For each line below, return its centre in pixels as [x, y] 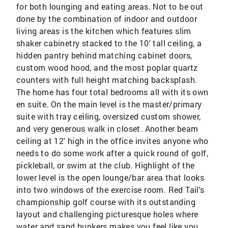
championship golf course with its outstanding [106, 202]
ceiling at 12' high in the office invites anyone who [112, 140]
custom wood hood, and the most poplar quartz [107, 67]
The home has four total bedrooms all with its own [112, 92]
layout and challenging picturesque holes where [107, 214]
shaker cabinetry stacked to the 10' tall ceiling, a [109, 43]
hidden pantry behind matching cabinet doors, [104, 55]
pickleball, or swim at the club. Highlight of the [106, 165]
